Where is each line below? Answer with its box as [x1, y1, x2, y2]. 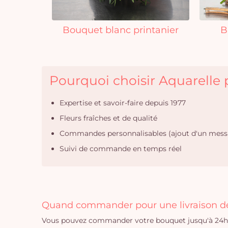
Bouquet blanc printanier [63, 24, 179, 36]
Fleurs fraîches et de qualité [60, 113, 157, 123]
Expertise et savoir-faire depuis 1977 [60, 98, 186, 107]
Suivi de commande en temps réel [60, 144, 182, 153]
